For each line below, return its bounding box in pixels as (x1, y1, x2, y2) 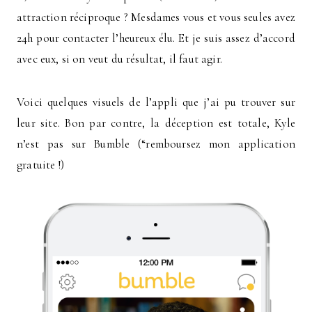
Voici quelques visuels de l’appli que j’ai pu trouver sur (17, 94, 295, 109)
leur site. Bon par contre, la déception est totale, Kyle (17, 115, 295, 130)
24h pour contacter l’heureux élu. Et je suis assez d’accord (17, 30, 295, 45)
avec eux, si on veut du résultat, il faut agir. (17, 51, 222, 66)
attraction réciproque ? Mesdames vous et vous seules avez (17, 9, 295, 24)
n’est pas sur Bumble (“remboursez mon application (17, 136, 295, 151)
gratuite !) (17, 157, 64, 172)
